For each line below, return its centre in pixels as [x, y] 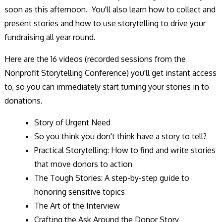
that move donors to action [83, 164]
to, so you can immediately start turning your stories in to [107, 87]
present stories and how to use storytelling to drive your [105, 24]
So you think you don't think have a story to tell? [120, 137]
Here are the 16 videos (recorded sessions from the [95, 59]
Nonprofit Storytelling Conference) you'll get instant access [111, 73]
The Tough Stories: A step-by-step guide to [112, 178]
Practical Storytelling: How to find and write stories [125, 150]
